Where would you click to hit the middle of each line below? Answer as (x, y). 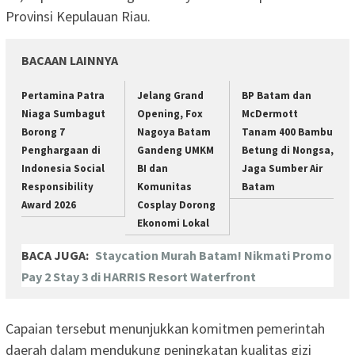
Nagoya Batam (174, 132)
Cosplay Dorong (177, 204)
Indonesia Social (63, 168)
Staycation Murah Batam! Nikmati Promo (214, 256)
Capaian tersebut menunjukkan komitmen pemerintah (165, 329)
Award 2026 (49, 204)
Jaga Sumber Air (282, 168)
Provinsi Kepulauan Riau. (78, 16)
